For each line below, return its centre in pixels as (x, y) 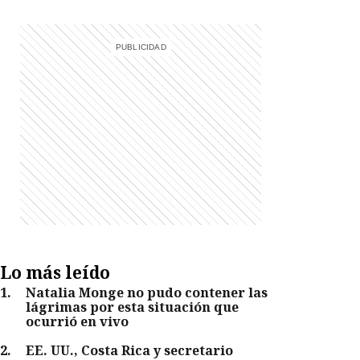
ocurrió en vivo (78, 322)
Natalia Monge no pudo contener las (147, 293)
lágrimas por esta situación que (133, 307)
